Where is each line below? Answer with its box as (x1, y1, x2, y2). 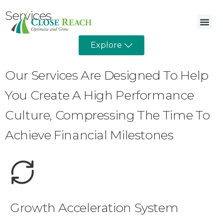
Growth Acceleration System (10, 200, 179, 215)
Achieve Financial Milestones (5, 127, 174, 142)
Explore (91, 40, 122, 50)
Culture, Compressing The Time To (5, 108, 210, 122)
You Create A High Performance (5, 88, 194, 103)
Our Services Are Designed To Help (5, 68, 209, 83)
